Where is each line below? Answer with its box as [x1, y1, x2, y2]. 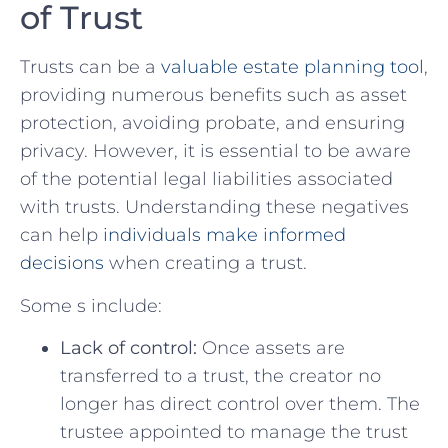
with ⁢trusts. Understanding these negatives [20, 196, 409, 219]
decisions [20, 252, 104, 275]
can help [20, 224, 103, 247]
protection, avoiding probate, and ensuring [20, 112, 405, 135]
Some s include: [20, 294, 162, 317]
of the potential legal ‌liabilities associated [20, 168, 393, 191]
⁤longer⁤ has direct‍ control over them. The [60, 392, 420, 415]
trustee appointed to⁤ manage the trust [60, 420, 408, 443]
